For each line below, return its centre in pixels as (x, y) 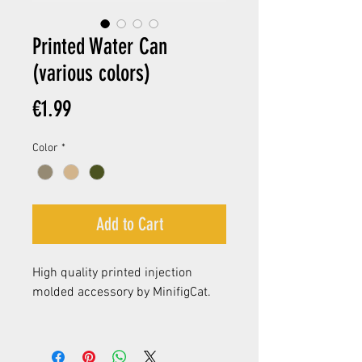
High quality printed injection (112, 274)
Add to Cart (129, 225)
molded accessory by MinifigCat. (122, 293)
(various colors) (91, 74)
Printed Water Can (100, 47)
